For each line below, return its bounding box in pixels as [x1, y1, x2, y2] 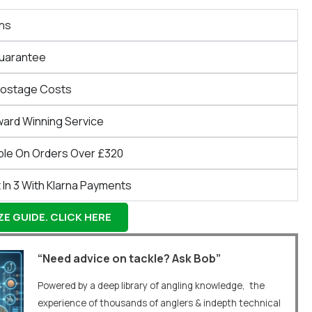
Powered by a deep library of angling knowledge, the [38, 279, 265, 292]
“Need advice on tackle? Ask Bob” [38, 250, 221, 266]
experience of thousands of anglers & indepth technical [38, 297, 281, 310]
